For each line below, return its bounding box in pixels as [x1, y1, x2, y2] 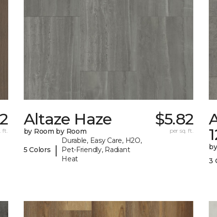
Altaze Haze [23, 109, 112, 129]
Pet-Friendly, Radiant [62, 145, 130, 155]
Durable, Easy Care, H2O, [62, 136, 142, 145]
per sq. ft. [169, 127, 194, 135]
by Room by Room [23, 127, 87, 136]
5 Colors [23, 145, 51, 155]
